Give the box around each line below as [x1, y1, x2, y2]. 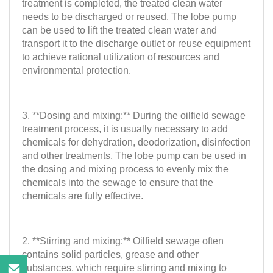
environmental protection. [22, 65, 131, 76]
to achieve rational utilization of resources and [22, 51, 219, 62]
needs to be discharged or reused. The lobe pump [22, 11, 236, 22]
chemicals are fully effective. [22, 190, 143, 201]
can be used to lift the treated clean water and [22, 24, 217, 35]
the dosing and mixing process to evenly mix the [22, 163, 229, 174]
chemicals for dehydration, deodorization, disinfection [22, 136, 251, 147]
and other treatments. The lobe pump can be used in [22, 150, 246, 161]
